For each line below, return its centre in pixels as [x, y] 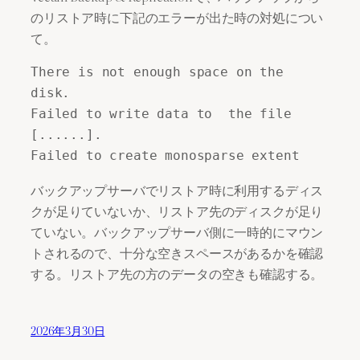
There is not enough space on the [157, 72]
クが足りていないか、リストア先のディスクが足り [177, 211]
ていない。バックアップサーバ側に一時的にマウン [177, 232]
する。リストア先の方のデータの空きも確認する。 [177, 274]
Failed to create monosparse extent [165, 155]
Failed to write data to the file [161, 113]
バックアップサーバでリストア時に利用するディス [177, 190]
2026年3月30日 [68, 330]
